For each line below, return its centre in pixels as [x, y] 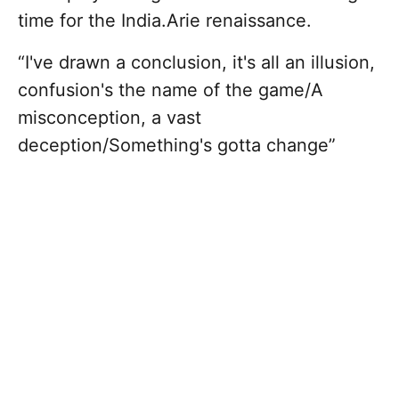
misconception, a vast [110, 118]
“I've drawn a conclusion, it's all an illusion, [196, 63]
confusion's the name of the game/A [171, 90]
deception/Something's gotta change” [177, 146]
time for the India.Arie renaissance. [167, 21]
